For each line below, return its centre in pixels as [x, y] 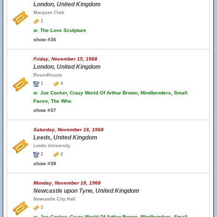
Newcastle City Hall [54, 199]
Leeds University [52, 146]
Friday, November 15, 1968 [65, 59]
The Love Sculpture [62, 30]
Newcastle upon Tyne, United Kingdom [86, 191]
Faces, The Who [52, 101]
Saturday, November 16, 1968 [69, 130]
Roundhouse [48, 75]
